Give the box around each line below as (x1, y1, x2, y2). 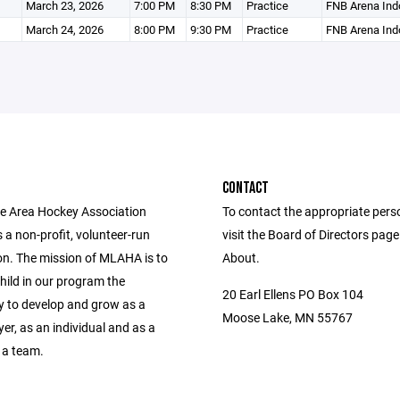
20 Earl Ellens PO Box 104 (222, 286, 363, 303)
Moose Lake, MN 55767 (222, 309, 353, 326)
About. (222, 249, 260, 266)
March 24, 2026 (25, 21, 104, 37)
